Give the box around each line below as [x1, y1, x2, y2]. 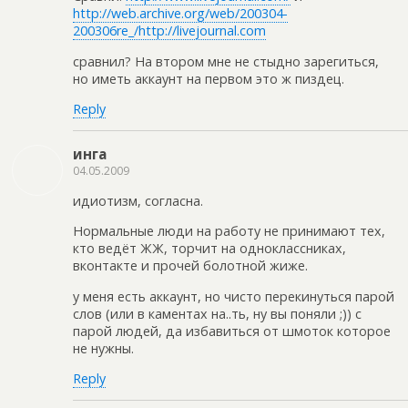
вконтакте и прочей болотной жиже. [73, 257, 308, 275]
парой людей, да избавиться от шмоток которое [73, 321, 391, 340]
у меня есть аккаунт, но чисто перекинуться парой [73, 287, 394, 305]
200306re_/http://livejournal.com [73, 22, 266, 40]
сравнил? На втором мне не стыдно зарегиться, [73, 52, 379, 70]
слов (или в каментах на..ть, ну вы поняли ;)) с [73, 304, 362, 322]
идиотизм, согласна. [73, 191, 203, 209]
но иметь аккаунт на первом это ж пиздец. [73, 69, 344, 87]
